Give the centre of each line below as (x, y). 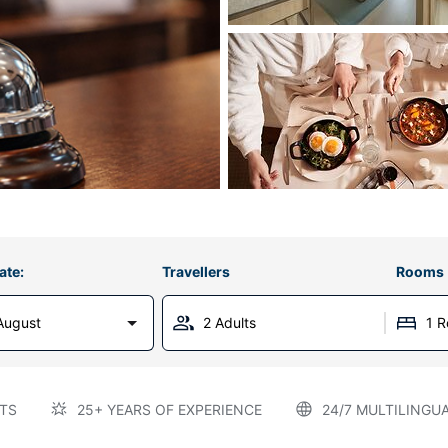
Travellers (196, 271)
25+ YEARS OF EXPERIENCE (169, 409)
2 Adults (229, 322)
